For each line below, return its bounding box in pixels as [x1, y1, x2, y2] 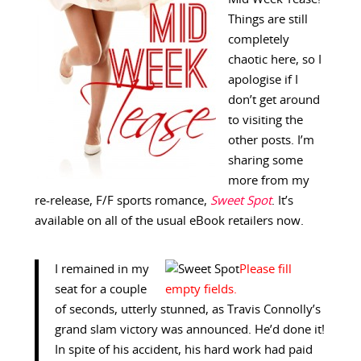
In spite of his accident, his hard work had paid [54, 344, 313, 357]
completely [227, 34, 289, 47]
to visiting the [227, 114, 303, 127]
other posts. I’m [227, 135, 314, 147]
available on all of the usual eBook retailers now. [34, 215, 304, 228]
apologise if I [227, 74, 298, 87]
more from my [227, 175, 309, 188]
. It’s [271, 195, 293, 208]
